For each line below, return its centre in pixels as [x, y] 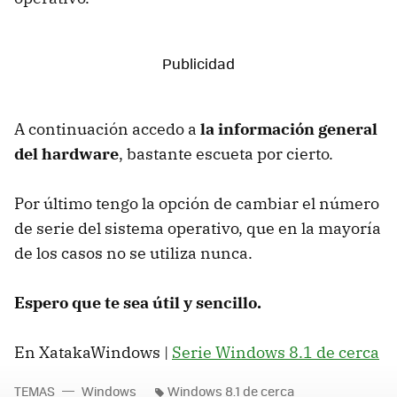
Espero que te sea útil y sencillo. [138, 302]
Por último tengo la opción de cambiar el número [197, 203]
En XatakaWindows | [93, 352]
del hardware [66, 153]
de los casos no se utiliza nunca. [133, 253]
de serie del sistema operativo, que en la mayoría [198, 228]
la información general [289, 128]
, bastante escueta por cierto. [226, 153]
